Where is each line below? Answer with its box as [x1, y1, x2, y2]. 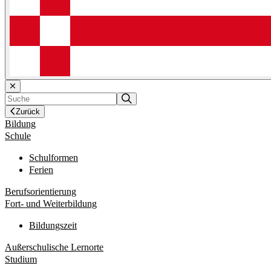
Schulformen [29, 152, 78, 163]
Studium [5, 253, 37, 264]
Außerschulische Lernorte [5, 241, 103, 252]
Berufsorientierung [5, 186, 76, 197]
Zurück [16, 106, 40, 116]
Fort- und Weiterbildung [5, 198, 97, 209]
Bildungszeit [29, 220, 77, 230]
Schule [5, 130, 31, 141]
